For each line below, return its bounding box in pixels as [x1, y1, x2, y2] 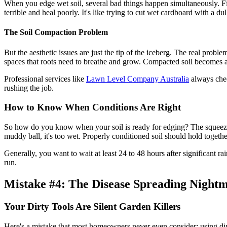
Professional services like [4, 74, 86, 83]
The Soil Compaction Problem [4, 28, 108, 37]
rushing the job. [4, 83, 54, 92]
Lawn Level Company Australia [86, 74, 189, 83]
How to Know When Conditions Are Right [4, 102, 181, 113]
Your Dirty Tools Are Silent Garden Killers [4, 201, 180, 212]
